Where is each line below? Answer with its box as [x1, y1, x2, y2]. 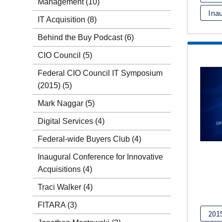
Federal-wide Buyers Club [37, 135, 130, 143]
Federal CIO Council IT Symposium [37, 69, 163, 77]
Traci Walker [37, 183, 81, 191]
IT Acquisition [37, 15, 85, 24]
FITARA [37, 201, 65, 209]
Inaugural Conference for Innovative [37, 153, 163, 161]
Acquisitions [37, 165, 81, 173]
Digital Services [37, 117, 93, 125]
